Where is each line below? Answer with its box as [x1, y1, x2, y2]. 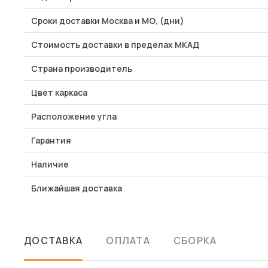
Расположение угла [31, 111, 117, 122]
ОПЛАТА [106, 234, 150, 247]
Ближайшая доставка [31, 182, 122, 194]
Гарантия [31, 135, 71, 146]
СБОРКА [173, 234, 217, 247]
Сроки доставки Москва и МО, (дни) [31, 15, 184, 26]
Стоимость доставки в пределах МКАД [31, 39, 199, 50]
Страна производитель [31, 63, 132, 74]
